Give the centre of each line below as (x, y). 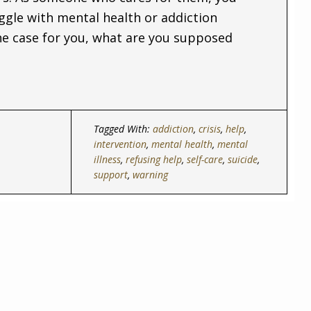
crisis (209, 129)
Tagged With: (123, 129)
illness (107, 159)
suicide (242, 159)
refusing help (153, 159)
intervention (120, 144)
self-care (204, 159)
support (110, 175)
